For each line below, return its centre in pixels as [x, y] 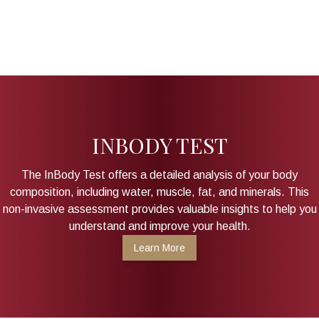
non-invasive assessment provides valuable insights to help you [159, 209]
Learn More [159, 247]
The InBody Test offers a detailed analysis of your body [159, 174]
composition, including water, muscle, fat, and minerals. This [159, 192]
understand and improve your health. [159, 226]
